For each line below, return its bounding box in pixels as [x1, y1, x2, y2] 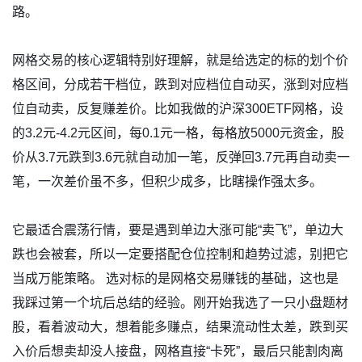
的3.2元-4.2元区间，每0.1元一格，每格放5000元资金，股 [12, 126, 344, 140]
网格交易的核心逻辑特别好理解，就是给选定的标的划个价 [12, 53, 348, 67]
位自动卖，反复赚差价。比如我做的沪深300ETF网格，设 [12, 102, 343, 116]
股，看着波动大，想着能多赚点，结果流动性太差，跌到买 [12, 320, 348, 334]
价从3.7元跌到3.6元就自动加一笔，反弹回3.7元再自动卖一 [12, 150, 350, 164]
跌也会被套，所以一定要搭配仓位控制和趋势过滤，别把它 [12, 247, 348, 261]
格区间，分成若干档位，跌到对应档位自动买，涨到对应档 [12, 78, 348, 91]
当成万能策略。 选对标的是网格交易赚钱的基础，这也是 [12, 271, 339, 285]
